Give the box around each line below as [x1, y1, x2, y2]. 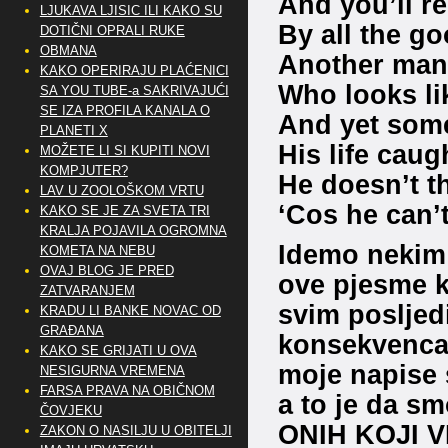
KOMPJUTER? [39, 163, 128, 178]
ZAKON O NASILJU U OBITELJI [39, 423, 232, 438]
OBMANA [39, 43, 97, 58]
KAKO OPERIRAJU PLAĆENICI [39, 63, 229, 78]
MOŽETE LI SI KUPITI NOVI [39, 143, 210, 158]
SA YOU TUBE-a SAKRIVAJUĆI [39, 83, 229, 98]
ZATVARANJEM [39, 283, 135, 298]
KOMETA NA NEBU [39, 243, 155, 258]
